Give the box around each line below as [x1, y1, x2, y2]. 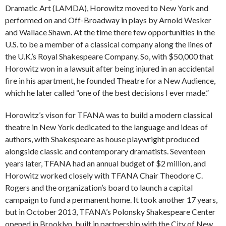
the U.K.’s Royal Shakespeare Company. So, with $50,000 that [5, 51, 213, 61]
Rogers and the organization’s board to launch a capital [5, 182, 193, 192]
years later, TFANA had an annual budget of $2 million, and [5, 158, 206, 168]
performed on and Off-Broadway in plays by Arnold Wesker [5, 15, 211, 25]
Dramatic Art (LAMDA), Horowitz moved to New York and [5, 3, 208, 13]
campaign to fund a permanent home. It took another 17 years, [5, 194, 217, 204]
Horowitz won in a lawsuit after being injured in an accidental [5, 63, 214, 73]
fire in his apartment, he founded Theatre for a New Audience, [5, 75, 215, 85]
